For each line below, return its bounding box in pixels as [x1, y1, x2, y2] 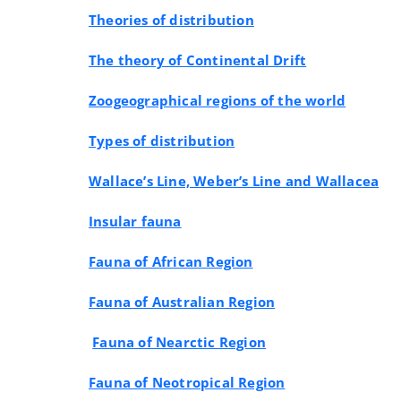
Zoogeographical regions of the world [89, 91, 346, 109]
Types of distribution [89, 132, 235, 149]
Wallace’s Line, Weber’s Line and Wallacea [89, 172, 380, 190]
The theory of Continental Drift [89, 51, 307, 69]
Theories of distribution [89, 11, 254, 29]
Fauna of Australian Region [89, 293, 276, 311]
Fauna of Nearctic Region [92, 333, 267, 351]
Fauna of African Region [89, 252, 253, 270]
